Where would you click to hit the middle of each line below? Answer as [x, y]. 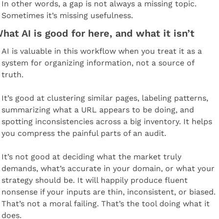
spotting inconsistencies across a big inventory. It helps [107, 121]
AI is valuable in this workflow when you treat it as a [101, 51]
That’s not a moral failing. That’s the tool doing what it [105, 203]
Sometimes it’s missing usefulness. [67, 15]
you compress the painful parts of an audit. [84, 133]
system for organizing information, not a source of [98, 63]
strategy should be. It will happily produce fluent [94, 180]
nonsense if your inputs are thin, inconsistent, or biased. [108, 192]
